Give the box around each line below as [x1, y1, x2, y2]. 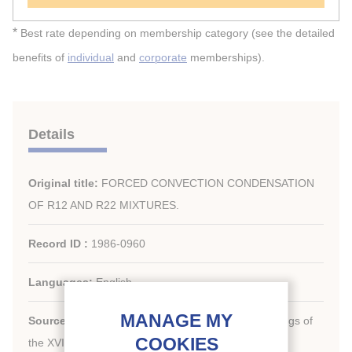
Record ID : [28, 237, 91, 250]
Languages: [28, 276, 96, 288]
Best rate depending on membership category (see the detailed [17, 27, 335, 39]
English [96, 276, 132, 288]
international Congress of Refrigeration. [71, 336, 270, 349]
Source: [28, 314, 73, 327]
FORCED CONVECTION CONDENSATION [101, 177, 314, 189]
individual [68, 52, 114, 64]
